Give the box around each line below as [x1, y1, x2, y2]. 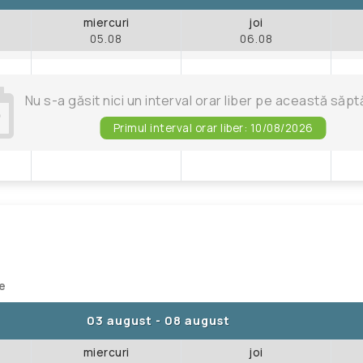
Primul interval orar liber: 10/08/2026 [113, 120, 314, 135]
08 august [164, 312, 230, 328]
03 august [87, 312, 152, 328]
